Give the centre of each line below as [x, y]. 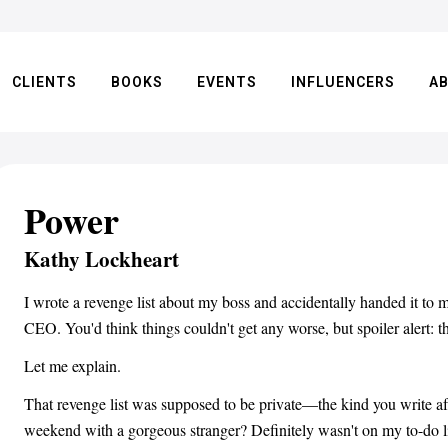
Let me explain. [72, 365]
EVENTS [227, 82]
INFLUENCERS [343, 82]
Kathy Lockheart [101, 259]
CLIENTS [45, 82]
